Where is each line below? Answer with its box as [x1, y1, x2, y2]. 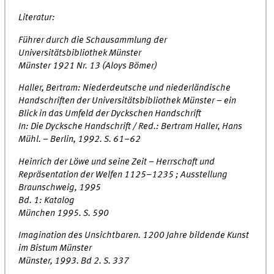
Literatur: [18, 13, 56, 23]
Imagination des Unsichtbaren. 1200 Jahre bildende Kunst [18, 231, 250, 241]
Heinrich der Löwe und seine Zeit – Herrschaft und [18, 157, 215, 167]
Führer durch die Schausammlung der [18, 35, 168, 45]
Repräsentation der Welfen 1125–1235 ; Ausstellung [18, 169, 228, 180]
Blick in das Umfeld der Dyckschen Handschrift [18, 109, 202, 119]
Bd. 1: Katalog [18, 195, 75, 206]
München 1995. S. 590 [18, 208, 109, 218]
